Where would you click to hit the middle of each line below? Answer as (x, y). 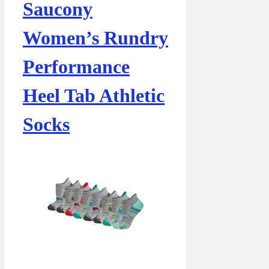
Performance (76, 67)
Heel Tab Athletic (94, 96)
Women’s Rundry (95, 38)
